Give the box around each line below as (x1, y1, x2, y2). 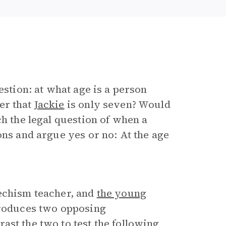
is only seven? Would (64, 97, 171, 111)
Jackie (34, 97, 65, 111)
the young (96, 186, 147, 200)
